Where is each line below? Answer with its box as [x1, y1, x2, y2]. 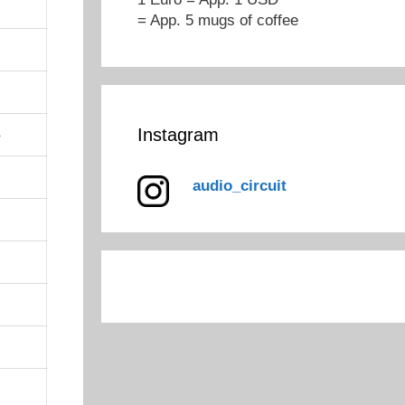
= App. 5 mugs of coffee [137, 11, 298, 29]
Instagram [137, 124, 219, 145]
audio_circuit [192, 176, 287, 194]
